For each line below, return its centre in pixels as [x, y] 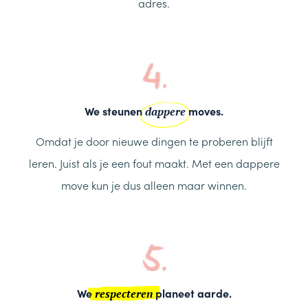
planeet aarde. [192, 293]
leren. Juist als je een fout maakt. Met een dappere [154, 163]
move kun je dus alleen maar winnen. [154, 185]
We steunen [115, 111]
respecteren [123, 294]
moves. [205, 111]
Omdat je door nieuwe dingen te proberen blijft [154, 141]
